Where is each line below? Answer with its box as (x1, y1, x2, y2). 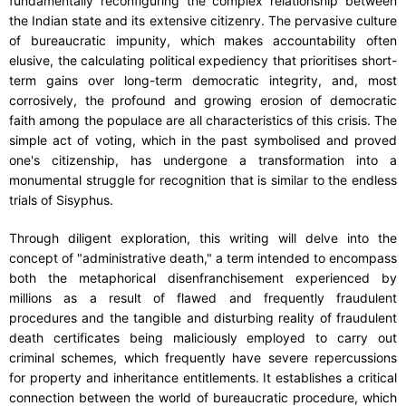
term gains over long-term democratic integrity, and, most (9, 72, 397, 88)
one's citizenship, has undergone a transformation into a (9, 151, 397, 168)
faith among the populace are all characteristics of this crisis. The (9, 111, 397, 128)
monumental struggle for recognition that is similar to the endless (9, 171, 397, 188)
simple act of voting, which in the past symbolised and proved (9, 131, 397, 148)
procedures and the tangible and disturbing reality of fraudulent (9, 309, 397, 325)
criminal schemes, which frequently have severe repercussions (9, 349, 397, 365)
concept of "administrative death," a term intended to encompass (9, 249, 397, 266)
